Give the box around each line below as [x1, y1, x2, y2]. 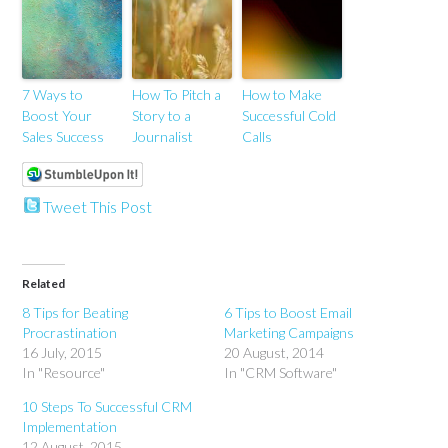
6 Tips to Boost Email [224, 304, 352, 321]
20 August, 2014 [224, 344, 324, 361]
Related [22, 276, 66, 291]
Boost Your [22, 107, 93, 124]
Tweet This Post [43, 197, 153, 216]
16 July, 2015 [22, 344, 103, 361]
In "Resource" [22, 364, 106, 381]
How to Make [242, 86, 323, 103]
